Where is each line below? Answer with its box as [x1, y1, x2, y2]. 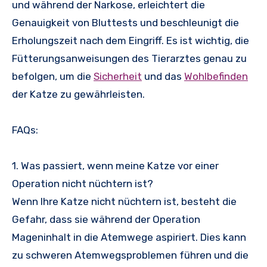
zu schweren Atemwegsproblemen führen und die [12, 249, 249, 261]
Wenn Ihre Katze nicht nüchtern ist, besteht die [12, 195, 237, 207]
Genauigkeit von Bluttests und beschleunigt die [12, 16, 239, 29]
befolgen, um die [12, 70, 94, 82]
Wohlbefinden [184, 70, 248, 82]
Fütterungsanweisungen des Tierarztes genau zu [12, 52, 247, 64]
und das [142, 70, 184, 82]
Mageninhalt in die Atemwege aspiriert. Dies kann [12, 231, 246, 243]
